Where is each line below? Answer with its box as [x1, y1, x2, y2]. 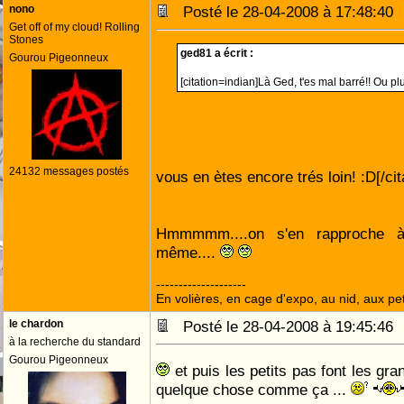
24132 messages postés [9, 165, 129, 178]
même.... [156, 243, 220, 262]
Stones [9, 33, 43, 46]
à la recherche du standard [9, 335, 141, 348]
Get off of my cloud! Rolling [9, 21, 140, 33]
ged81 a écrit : [180, 47, 253, 60]
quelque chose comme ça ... [156, 381, 351, 399]
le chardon [9, 317, 63, 330]
